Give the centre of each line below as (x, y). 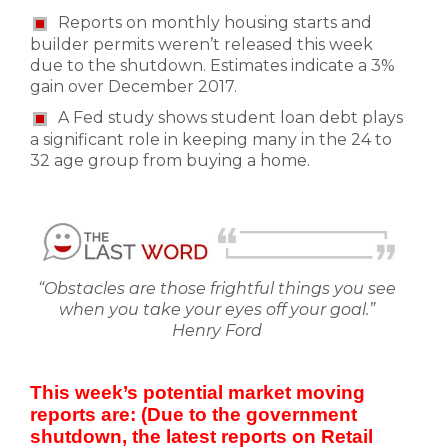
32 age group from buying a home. (170, 160)
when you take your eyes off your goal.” (216, 310)
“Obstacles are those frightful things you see (216, 289)
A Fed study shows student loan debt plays (230, 117)
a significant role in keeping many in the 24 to (211, 139)
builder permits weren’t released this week (201, 44)
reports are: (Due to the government (193, 415)
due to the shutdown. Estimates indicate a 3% (212, 65)
